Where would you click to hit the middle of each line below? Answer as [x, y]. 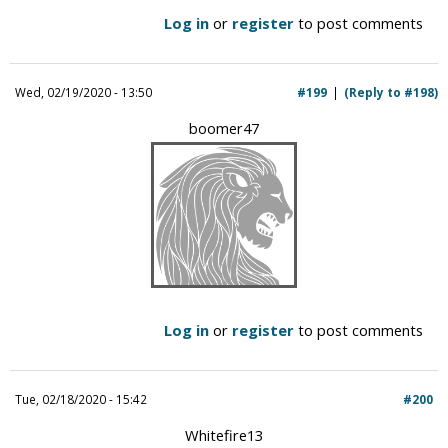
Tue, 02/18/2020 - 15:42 [81, 398]
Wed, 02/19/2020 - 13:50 [83, 91]
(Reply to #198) [391, 91]
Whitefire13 [224, 434]
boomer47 [224, 127]
